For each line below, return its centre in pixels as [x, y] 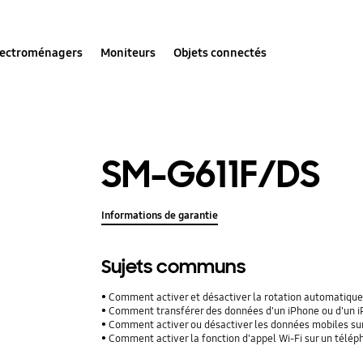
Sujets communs [174, 267]
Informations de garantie [160, 216]
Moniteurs [128, 52]
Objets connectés [220, 52]
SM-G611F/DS [211, 174]
